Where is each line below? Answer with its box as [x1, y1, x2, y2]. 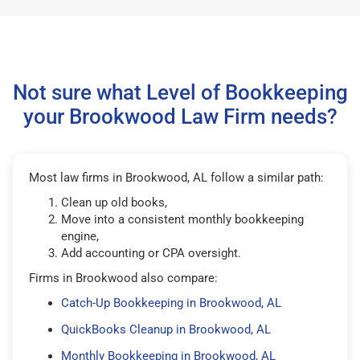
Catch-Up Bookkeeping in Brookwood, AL [61, 295, 281, 310]
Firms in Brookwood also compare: [29, 270, 218, 285]
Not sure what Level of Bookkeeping [12, 80, 348, 104]
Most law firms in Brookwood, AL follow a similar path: [29, 170, 324, 185]
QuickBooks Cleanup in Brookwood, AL [61, 321, 271, 337]
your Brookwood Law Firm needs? [22, 104, 337, 129]
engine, [61, 228, 99, 243]
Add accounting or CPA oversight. [61, 245, 241, 260]
